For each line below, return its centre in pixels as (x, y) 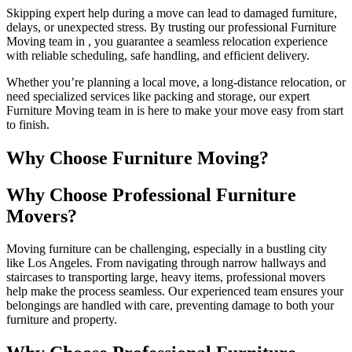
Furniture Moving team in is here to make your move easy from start (175, 110)
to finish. (28, 124)
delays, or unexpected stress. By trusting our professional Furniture (171, 27)
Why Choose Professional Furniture (151, 194)
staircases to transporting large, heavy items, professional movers (166, 277)
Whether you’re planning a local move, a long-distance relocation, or (176, 82)
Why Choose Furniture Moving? (137, 158)
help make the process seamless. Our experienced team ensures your (175, 291)
